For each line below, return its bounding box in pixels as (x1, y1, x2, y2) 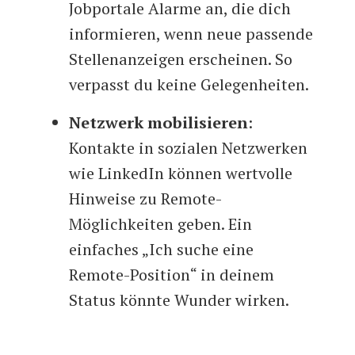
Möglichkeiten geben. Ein (69, 213, 253, 235)
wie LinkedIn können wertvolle (69, 162, 293, 185)
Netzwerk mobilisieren (69, 112, 249, 134)
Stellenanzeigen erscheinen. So (69, 48, 293, 71)
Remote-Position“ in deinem (69, 264, 275, 286)
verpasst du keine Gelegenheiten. (69, 74, 310, 96)
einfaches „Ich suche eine (69, 239, 254, 261)
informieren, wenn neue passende (69, 23, 314, 45)
